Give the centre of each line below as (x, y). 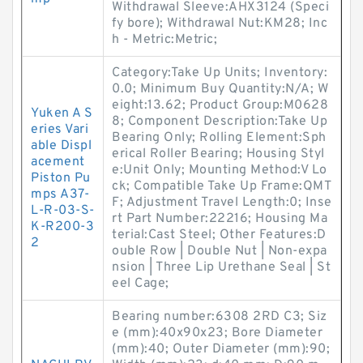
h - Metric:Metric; (164, 40)
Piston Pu (61, 178)
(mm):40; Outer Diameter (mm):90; (221, 349)
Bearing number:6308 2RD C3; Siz (220, 317)
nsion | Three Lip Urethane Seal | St (221, 267)
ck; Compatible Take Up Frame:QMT (222, 186)
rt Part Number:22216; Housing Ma (220, 219)
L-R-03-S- (63, 211)
